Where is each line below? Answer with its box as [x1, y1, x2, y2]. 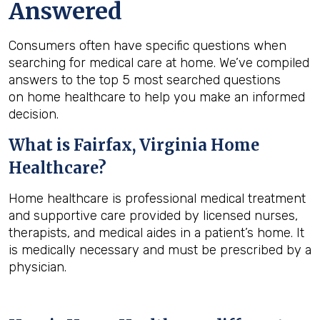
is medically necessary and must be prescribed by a [9, 242, 311, 258]
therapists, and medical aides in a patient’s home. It [9, 225, 304, 241]
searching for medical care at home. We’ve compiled [9, 55, 309, 71]
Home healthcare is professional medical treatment [9, 191, 306, 206]
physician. [9, 259, 66, 275]
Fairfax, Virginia [74, 135, 207, 155]
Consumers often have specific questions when [9, 38, 286, 54]
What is [9, 135, 74, 155]
